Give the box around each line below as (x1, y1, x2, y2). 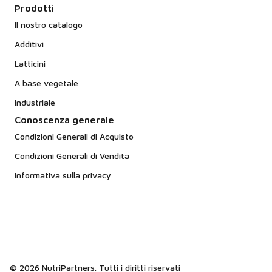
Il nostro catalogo (15, 19, 83, 30)
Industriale (15, 97, 55, 107)
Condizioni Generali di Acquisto (15, 131, 134, 141)
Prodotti (15, 2, 54, 13)
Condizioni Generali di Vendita (15, 151, 129, 161)
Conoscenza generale (15, 114, 114, 125)
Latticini (15, 58, 46, 69)
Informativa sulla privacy (15, 170, 111, 180)
